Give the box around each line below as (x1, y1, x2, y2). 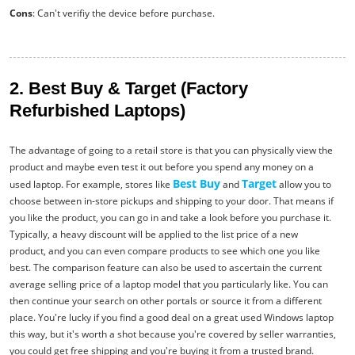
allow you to (277, 177, 331, 192)
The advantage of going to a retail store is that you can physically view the (10, 143, 333, 158)
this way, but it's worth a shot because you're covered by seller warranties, (10, 327, 336, 342)
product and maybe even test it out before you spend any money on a (10, 160, 314, 174)
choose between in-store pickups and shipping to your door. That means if (10, 194, 334, 208)
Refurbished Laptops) (10, 101, 185, 121)
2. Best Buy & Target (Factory (10, 78, 248, 99)
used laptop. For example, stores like (10, 177, 173, 192)
